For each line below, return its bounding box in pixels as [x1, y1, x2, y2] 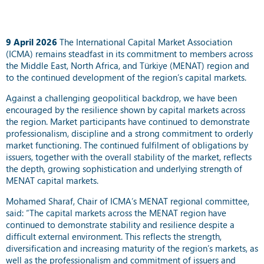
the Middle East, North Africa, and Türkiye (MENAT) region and [6, 59, 249, 71]
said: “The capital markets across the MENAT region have [6, 206, 226, 219]
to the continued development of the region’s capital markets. [6, 71, 246, 83]
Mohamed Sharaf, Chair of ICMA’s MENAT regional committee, [6, 194, 249, 207]
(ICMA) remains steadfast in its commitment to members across [6, 47, 253, 60]
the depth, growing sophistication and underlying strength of [6, 162, 242, 174]
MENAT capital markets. [6, 174, 98, 186]
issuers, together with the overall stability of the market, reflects [6, 150, 252, 163]
